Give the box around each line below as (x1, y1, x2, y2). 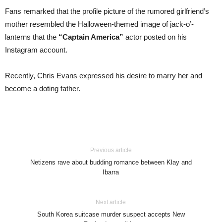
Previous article (90, 146, 132, 154)
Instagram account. (5, 45, 67, 54)
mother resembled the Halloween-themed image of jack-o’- (5, 19, 194, 28)
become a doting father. (5, 84, 80, 93)
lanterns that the (5, 32, 58, 41)
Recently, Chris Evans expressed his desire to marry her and (5, 71, 202, 80)
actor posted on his (123, 32, 187, 41)
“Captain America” (58, 32, 123, 41)
